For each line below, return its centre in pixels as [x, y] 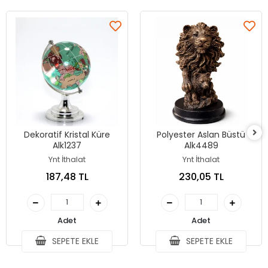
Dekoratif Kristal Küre [67, 135]
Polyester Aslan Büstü [201, 135]
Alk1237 [67, 145]
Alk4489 [201, 145]
